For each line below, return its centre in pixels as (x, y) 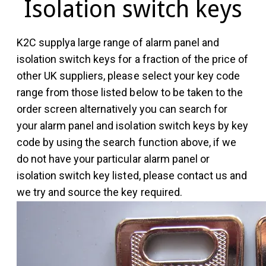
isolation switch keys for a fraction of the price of (133, 59)
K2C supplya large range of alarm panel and (118, 43)
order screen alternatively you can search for (122, 109)
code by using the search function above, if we (126, 142)
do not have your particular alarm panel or (113, 159)
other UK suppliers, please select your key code (128, 76)
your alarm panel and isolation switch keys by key (132, 126)
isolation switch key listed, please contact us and (132, 176)
